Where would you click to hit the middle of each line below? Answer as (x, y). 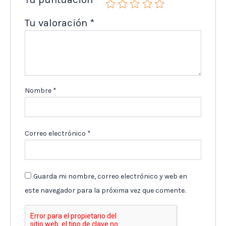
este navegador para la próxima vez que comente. (105, 191)
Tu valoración (58, 23)
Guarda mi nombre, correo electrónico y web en (110, 177)
